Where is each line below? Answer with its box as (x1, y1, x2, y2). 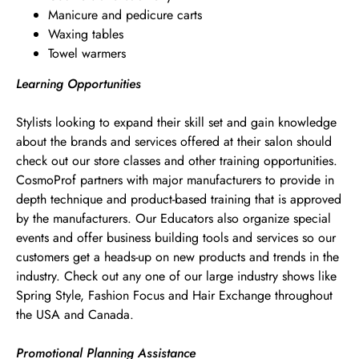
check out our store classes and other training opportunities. (16, 151, 337, 170)
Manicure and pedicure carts (48, 6, 202, 24)
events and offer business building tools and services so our (16, 228, 336, 247)
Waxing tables (48, 25, 123, 43)
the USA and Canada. (16, 305, 134, 324)
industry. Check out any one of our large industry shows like (16, 267, 337, 285)
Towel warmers (48, 44, 126, 63)
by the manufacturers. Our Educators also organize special (16, 209, 331, 228)
